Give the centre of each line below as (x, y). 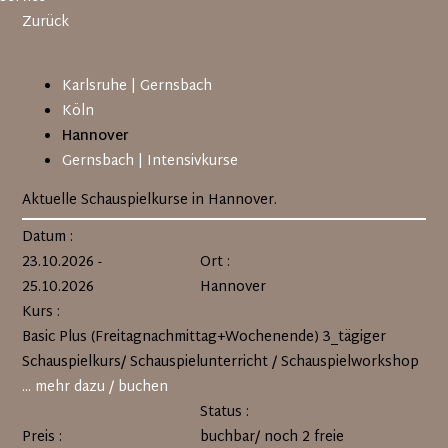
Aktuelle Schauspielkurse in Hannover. (150, 200)
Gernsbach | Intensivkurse (150, 161)
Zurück (46, 22)
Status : (224, 412)
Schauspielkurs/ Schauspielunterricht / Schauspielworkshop (221, 362)
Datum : (48, 237)
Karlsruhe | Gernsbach (137, 86)
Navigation (57, 71)
